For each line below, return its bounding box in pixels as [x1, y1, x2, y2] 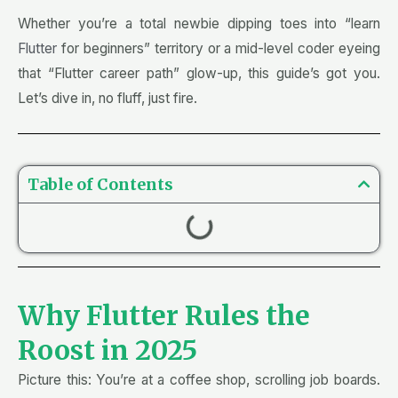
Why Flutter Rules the [18, 298, 310, 333]
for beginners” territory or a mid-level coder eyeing [57, 40, 380, 58]
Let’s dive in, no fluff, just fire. [18, 90, 197, 107]
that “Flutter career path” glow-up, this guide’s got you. [18, 65, 380, 83]
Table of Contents [28, 174, 173, 195]
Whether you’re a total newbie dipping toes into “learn [18, 15, 380, 33]
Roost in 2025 [18, 333, 197, 368]
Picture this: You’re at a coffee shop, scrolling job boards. [18, 371, 380, 389]
